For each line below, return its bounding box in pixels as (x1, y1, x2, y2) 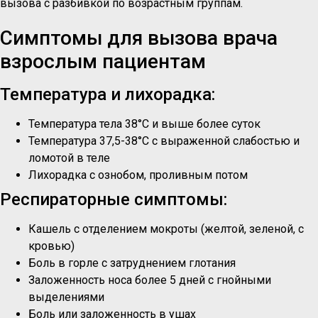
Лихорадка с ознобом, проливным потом (28, 168, 248, 182)
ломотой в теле (28, 151, 110, 165)
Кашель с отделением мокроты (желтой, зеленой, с (28, 222, 304, 236)
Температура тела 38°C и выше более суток (28, 117, 261, 131)
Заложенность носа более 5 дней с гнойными (28, 273, 271, 287)
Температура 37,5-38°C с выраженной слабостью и (28, 134, 300, 148)
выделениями (28, 290, 104, 305)
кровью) (28, 239, 75, 253)
